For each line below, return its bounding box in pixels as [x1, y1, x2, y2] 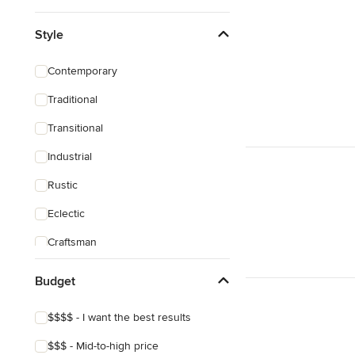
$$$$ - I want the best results [48, 311, 191, 324]
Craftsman [48, 235, 97, 249]
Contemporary [48, 64, 117, 78]
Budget [35, 273, 75, 289]
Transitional [48, 121, 103, 135]
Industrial [48, 150, 92, 163]
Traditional [48, 93, 97, 106]
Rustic [48, 178, 78, 192]
